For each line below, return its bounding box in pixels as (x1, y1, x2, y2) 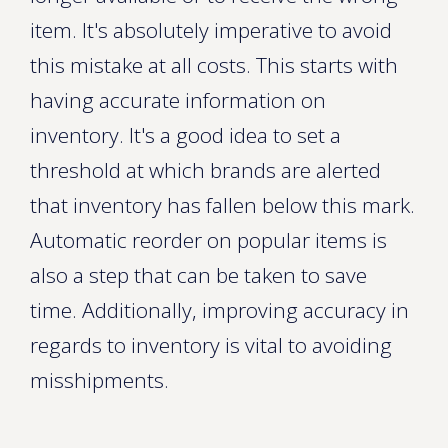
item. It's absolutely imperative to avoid (30, 16, 392, 44)
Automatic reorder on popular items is (30, 226, 387, 254)
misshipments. (30, 366, 169, 394)
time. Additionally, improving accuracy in (30, 296, 409, 324)
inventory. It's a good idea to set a (30, 121, 341, 149)
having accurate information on (30, 86, 326, 114)
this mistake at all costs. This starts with (30, 51, 398, 79)
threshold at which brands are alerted (30, 156, 381, 184)
